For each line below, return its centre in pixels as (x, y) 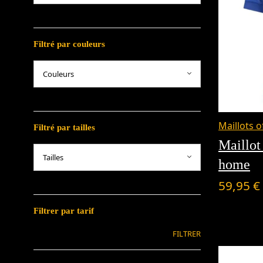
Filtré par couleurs (69, 44)
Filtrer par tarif (64, 211)
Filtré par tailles (64, 127)
